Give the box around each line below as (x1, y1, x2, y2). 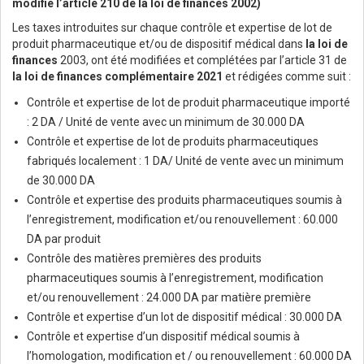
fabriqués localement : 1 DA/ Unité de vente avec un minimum (27, 154, 344, 168)
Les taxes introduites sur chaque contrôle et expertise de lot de (12, 21, 332, 35)
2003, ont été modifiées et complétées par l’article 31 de (58, 54, 347, 67)
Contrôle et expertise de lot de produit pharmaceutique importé (27, 96, 350, 110)
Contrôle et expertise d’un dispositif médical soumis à (27, 330, 300, 344)
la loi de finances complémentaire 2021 (12, 70, 223, 84)
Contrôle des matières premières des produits (27, 252, 262, 266)
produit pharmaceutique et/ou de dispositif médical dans (12, 37, 305, 51)
